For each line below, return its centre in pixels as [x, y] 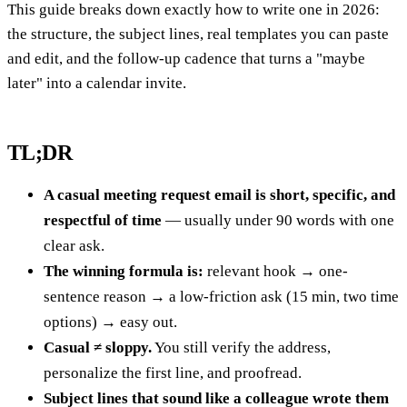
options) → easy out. [110, 323]
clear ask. [74, 246]
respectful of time [103, 221]
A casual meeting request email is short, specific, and [219, 195]
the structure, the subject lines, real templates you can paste [198, 35]
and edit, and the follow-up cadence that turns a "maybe [186, 59]
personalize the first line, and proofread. [173, 373]
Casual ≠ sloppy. [98, 348]
